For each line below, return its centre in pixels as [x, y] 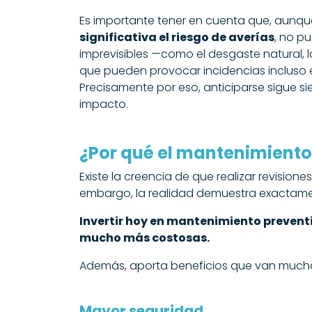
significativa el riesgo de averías [177, 37]
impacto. [104, 104]
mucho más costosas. [145, 238]
